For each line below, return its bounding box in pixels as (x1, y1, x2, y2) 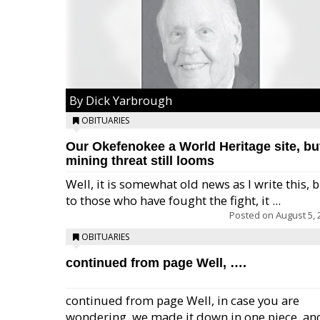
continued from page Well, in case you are (66, 292, 299, 309)
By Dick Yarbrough (69, 92, 172, 109)
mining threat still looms (66, 154, 214, 168)
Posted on (229, 209, 276, 221)
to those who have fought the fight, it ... (66, 192, 281, 209)
